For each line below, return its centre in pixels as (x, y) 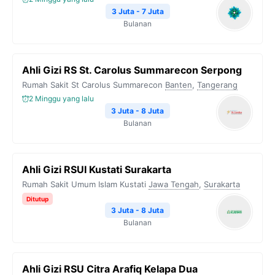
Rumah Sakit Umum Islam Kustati (84, 184)
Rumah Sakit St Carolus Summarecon (92, 85)
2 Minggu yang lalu (61, 99)
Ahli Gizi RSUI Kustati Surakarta (97, 169)
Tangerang (217, 85)
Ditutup (37, 199)
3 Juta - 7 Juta (137, 11)
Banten (179, 85)
